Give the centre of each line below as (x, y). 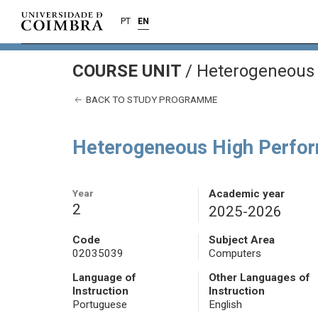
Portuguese (100, 305)
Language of (104, 278)
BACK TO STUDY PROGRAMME (150, 99)
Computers (235, 254)
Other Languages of (259, 278)
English (225, 305)
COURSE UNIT (129, 71)
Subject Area (241, 240)
